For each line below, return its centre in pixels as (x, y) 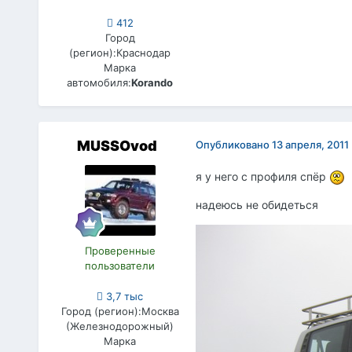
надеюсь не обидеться (257, 204)
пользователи (120, 265)
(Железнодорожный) (120, 326)
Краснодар (144, 52)
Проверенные (120, 250)
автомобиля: (99, 82)
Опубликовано (233, 144)
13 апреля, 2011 (310, 144)
